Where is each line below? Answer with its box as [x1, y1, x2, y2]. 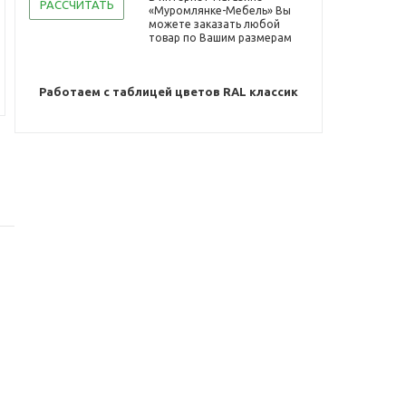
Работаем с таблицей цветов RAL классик [39, 85, 298, 98]
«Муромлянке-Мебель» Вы [149, 5, 291, 16]
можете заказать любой [149, 18, 280, 30]
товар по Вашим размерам [149, 32, 292, 43]
